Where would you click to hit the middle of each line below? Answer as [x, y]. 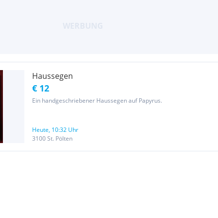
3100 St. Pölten [52, 138]
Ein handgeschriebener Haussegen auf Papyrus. [97, 100]
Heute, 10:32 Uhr [55, 130]
